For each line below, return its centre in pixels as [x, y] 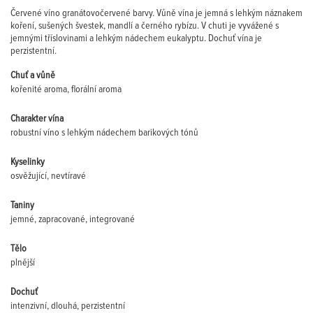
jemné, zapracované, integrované [73, 219]
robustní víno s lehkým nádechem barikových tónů [104, 133]
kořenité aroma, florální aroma [66, 89]
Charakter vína [37, 119]
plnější [23, 263]
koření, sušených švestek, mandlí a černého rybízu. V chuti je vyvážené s [145, 26]
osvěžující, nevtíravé [48, 176]
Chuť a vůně [33, 75]
